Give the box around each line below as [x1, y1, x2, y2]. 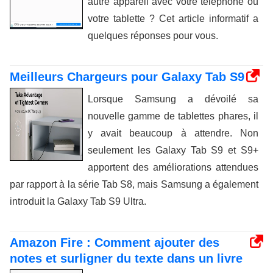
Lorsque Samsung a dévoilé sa [88, 93, 258, 104]
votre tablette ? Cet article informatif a [88, 13, 258, 24]
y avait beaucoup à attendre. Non [88, 127, 258, 138]
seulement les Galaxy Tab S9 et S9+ [88, 144, 258, 155]
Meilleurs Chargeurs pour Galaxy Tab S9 [10, 69, 244, 83]
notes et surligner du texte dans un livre [10, 251, 243, 265]
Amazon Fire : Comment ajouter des [10, 235, 219, 249]
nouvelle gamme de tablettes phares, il [88, 110, 258, 121]
